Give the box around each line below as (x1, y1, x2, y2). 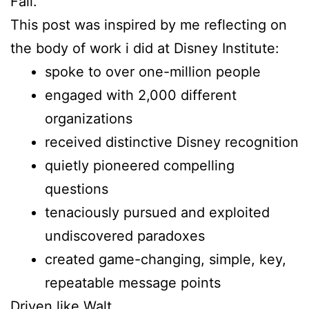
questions (45, 181, 108, 198)
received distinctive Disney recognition (45, 134, 299, 151)
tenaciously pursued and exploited (45, 204, 270, 221)
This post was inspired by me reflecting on (10, 17, 287, 34)
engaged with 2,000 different (45, 87, 237, 104)
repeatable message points (45, 275, 221, 292)
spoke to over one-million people (45, 63, 261, 81)
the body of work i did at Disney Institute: (10, 40, 279, 57)
